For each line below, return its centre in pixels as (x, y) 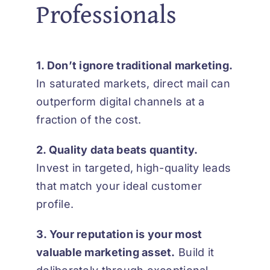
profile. (55, 204)
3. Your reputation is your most (119, 234)
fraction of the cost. (89, 120)
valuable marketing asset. (106, 253)
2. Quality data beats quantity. (117, 150)
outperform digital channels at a (121, 102)
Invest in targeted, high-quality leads (134, 168)
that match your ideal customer (119, 186)
